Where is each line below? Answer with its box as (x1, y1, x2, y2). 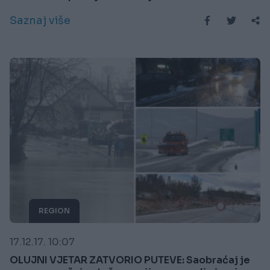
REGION (39, 206, 70, 216)
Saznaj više (10, 13, 71, 27)
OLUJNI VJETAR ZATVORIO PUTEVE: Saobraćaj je (10, 254, 250, 267)
